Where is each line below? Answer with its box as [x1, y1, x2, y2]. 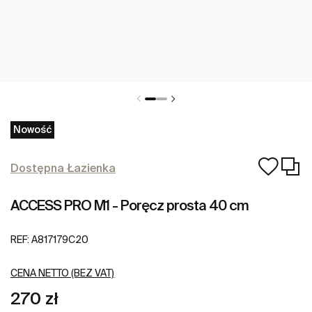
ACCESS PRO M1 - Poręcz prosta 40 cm [10, 197, 249, 213]
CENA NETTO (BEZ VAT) [10, 267, 114, 279]
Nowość [13, 124, 52, 135]
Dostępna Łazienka [10, 162, 116, 174]
